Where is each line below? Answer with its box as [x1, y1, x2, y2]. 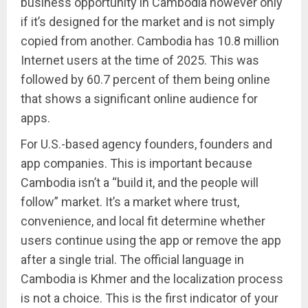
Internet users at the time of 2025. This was [21, 53, 259, 68]
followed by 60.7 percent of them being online [21, 72, 270, 87]
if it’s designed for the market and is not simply [21, 14, 275, 30]
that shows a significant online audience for [21, 91, 258, 107]
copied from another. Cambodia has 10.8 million [21, 34, 279, 49]
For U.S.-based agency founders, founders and [21, 137, 272, 152]
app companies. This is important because [21, 156, 252, 171]
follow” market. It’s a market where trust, [21, 195, 239, 210]
